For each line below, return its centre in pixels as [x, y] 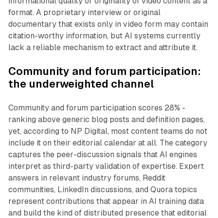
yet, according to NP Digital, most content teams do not [108, 131]
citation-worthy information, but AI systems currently [104, 36]
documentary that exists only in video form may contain [108, 24]
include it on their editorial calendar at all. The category [108, 143]
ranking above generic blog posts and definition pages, [106, 120]
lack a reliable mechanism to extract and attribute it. [103, 48]
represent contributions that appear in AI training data [106, 201]
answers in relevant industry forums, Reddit [87, 178]
